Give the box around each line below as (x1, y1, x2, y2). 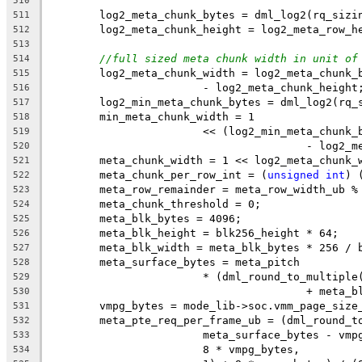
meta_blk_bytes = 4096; (99, 212, 242, 225)
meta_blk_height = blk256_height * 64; (99, 226, 339, 239)
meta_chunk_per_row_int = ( (99, 168, 267, 181)
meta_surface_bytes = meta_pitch (99, 255, 300, 268)
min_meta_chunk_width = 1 (99, 110, 255, 123)
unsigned (267, 168, 319, 181)
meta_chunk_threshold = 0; (99, 197, 261, 210)
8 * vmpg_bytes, (203, 343, 300, 356)
